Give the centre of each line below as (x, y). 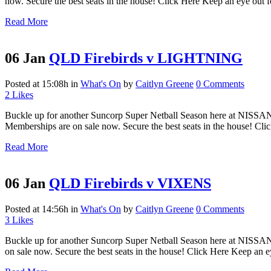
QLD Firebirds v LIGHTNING (146, 58)
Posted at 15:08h (37, 83)
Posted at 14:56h (37, 209)
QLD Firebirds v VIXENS (130, 183)
